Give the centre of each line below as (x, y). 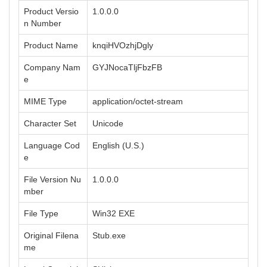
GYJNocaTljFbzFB (127, 67)
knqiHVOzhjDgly (123, 45)
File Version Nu (52, 179)
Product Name (51, 45)
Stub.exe (109, 235)
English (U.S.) (118, 145)
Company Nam (52, 67)
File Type (41, 213)
